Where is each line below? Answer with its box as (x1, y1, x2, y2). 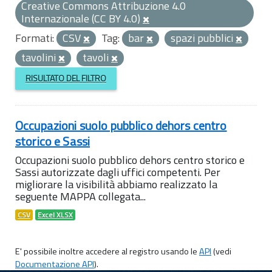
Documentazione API (15, 257, 94, 271)
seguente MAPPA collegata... (15, 188, 146, 205)
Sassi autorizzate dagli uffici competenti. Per (15, 163, 220, 180)
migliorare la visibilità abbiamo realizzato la (15, 175, 217, 192)
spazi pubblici (171, 30, 236, 46)
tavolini (21, 49, 58, 66)
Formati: (15, 30, 54, 46)
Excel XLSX (38, 209, 73, 220)
